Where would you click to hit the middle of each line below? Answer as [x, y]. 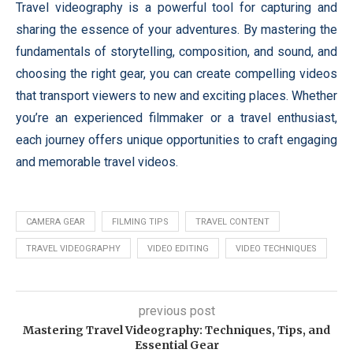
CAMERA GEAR [56, 221]
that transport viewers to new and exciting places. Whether [176, 95]
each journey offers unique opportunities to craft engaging [176, 139]
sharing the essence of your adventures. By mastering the [176, 29]
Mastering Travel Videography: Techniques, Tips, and [176, 330]
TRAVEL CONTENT [232, 221]
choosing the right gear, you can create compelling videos [176, 73]
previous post [176, 310]
